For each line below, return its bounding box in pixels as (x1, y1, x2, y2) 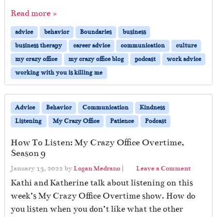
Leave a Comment (136, 164, 191, 172)
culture (175, 41, 197, 49)
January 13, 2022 (11, 164, 63, 172)
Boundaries (80, 28, 112, 36)
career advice (73, 41, 110, 49)
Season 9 (11, 147, 46, 158)
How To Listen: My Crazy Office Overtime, (11, 137, 184, 148)
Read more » (11, 8, 57, 18)
